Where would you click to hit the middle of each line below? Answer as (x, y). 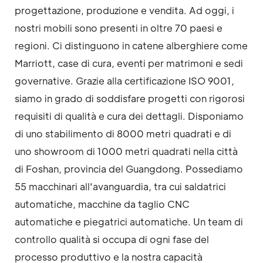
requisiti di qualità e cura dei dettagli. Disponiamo (129, 116)
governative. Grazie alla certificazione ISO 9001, (124, 81)
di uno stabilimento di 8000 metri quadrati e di (123, 134)
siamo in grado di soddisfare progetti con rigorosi (130, 99)
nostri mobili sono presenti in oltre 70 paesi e (119, 28)
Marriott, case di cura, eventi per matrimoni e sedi (129, 63)
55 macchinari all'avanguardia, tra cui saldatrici (120, 187)
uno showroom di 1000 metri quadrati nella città (126, 151)
